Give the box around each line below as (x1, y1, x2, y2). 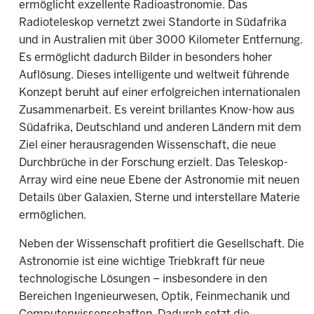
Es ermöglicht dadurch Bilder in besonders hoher (19, 53, 272, 63)
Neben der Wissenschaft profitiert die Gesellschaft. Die (19, 239, 304, 250)
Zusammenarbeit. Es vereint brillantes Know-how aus (19, 105, 294, 116)
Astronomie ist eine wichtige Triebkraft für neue (19, 257, 265, 267)
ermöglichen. (19, 210, 86, 221)
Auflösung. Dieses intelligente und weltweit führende (19, 70, 289, 81)
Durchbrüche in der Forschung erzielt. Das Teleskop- (19, 158, 288, 168)
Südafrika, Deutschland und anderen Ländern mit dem (19, 123, 301, 133)
